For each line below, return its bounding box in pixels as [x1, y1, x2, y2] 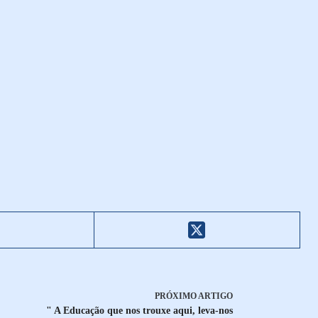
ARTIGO [197, 291, 233, 302]
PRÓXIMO [154, 291, 198, 302]
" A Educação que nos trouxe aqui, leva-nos [45, 305, 233, 317]
